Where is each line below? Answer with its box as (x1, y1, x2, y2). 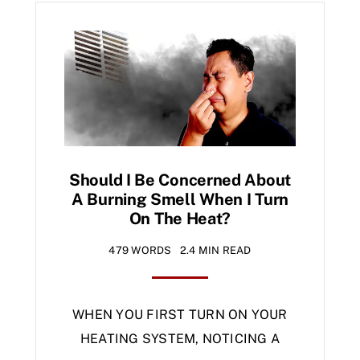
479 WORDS (108, 244, 172, 257)
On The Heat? (129, 209, 231, 229)
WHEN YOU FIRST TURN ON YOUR (72, 307, 288, 323)
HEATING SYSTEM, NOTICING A (80, 331, 280, 347)
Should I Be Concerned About (69, 170, 291, 190)
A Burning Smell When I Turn (72, 190, 288, 210)
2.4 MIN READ (179, 244, 252, 257)
